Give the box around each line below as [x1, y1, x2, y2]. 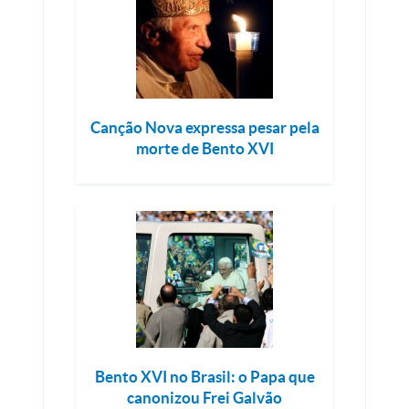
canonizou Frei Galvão [127, 389, 282, 406]
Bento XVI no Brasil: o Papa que [94, 368, 315, 385]
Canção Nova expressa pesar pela [89, 119, 320, 136]
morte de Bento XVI [135, 140, 274, 157]
